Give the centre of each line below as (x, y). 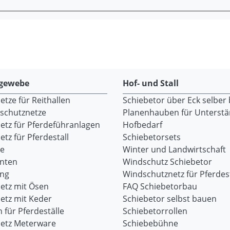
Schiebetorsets (152, 137)
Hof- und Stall (151, 83)
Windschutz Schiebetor (167, 162)
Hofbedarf (142, 125)
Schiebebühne (150, 223)
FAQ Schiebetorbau (160, 186)
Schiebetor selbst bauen (170, 199)
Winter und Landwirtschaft (174, 149)
